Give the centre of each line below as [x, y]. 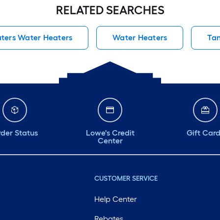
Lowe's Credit [110, 133]
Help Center [115, 199]
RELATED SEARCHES [110, 10]
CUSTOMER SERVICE [126, 179]
